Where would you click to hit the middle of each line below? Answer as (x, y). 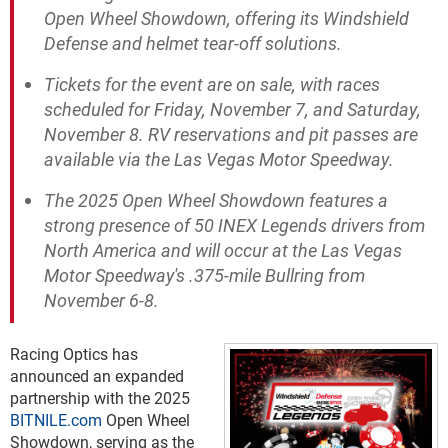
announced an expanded (97, 375)
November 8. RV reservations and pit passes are (231, 134)
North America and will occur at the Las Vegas (223, 250)
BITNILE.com (56, 419)
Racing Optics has (74, 353)
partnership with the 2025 (100, 397)
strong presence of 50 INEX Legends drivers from (234, 225)
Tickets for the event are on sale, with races (212, 84)
